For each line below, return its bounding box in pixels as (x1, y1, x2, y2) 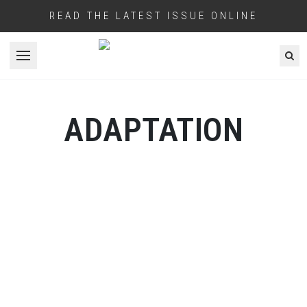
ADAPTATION (64, 110, 243, 149)
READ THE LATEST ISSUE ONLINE (49, 10, 258, 22)
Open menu (22, 56, 77, 69)
